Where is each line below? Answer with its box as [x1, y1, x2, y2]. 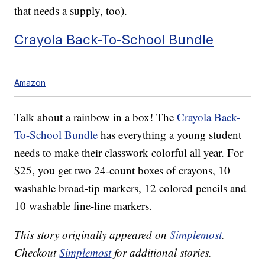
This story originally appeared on [14, 227, 170, 243]
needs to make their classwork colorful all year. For [14, 145, 244, 160]
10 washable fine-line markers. [14, 198, 153, 214]
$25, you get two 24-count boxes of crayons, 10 [14, 163, 231, 178]
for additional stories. [111, 245, 212, 260]
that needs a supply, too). [14, 3, 128, 18]
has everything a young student [98, 127, 242, 143]
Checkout [14, 245, 60, 260]
